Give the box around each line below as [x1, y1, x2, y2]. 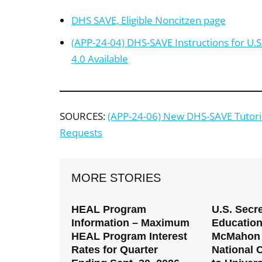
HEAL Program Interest [71, 230, 187, 243]
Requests [60, 126, 102, 140]
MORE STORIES [71, 171, 161, 185]
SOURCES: [60, 109, 108, 123]
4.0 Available [71, 52, 128, 66]
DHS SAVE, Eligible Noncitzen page [71, 13, 226, 27]
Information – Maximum [71, 217, 189, 229]
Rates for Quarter [71, 244, 158, 256]
